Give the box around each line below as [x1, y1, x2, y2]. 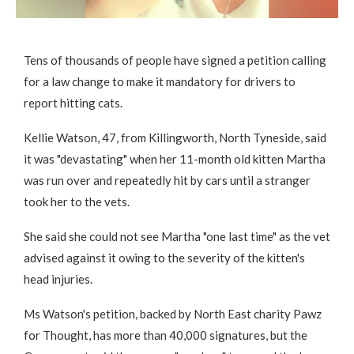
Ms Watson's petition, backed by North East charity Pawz [24, 306, 322, 321]
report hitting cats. [24, 95, 122, 110]
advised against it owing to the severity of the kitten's [24, 250, 305, 265]
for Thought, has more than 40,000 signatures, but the [24, 327, 307, 342]
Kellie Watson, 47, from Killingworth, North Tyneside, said [24, 130, 326, 145]
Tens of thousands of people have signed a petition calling [24, 52, 326, 67]
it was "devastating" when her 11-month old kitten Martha [24, 151, 326, 166]
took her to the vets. [24, 194, 130, 209]
